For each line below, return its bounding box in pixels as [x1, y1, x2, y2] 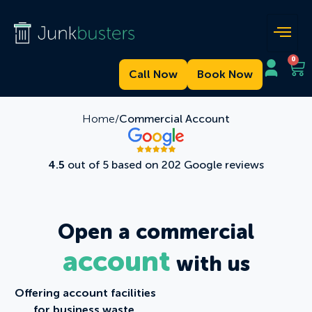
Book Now [196, 68, 253, 81]
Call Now [128, 68, 178, 81]
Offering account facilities [14, 286, 156, 299]
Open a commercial [58, 219, 254, 244]
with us [170, 251, 250, 276]
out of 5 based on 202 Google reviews [65, 157, 264, 171]
